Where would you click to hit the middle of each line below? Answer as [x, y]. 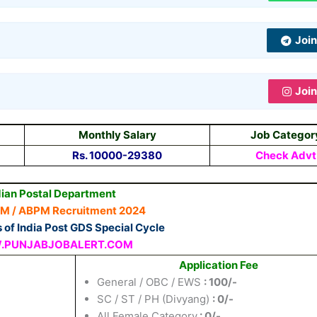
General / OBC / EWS [150, 282]
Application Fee [219, 265]
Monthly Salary [117, 135]
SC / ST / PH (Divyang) [155, 299]
